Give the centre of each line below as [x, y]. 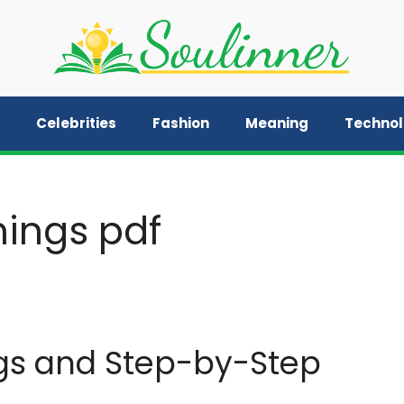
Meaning [277, 123]
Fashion [181, 123]
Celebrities [76, 123]
